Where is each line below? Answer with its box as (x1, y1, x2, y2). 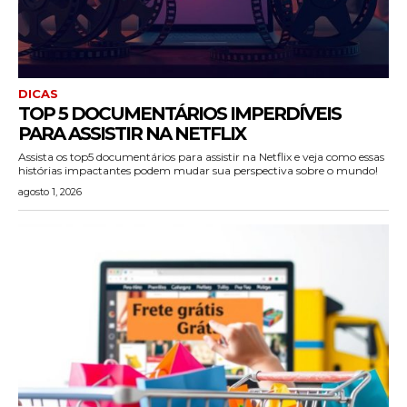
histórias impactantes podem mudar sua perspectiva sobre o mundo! (18, 164, 378, 177)
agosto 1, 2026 (18, 185, 82, 198)
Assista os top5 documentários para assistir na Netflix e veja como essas (18, 150, 384, 164)
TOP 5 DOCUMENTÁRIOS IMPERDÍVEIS (18, 103, 341, 124)
